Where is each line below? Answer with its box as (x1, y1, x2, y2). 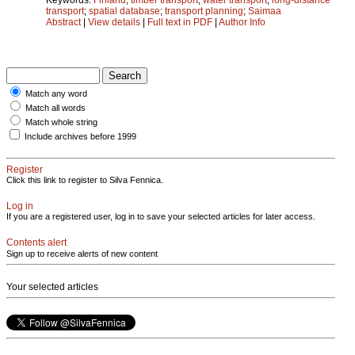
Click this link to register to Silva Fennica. (6, 174, 163, 185)
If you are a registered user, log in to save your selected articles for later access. (6, 211, 315, 221)
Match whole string (25, 116, 97, 127)
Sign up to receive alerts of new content (6, 248, 158, 258)
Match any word (25, 88, 87, 98)
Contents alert (6, 236, 67, 248)
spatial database (89, 5, 160, 17)
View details (88, 16, 143, 28)
